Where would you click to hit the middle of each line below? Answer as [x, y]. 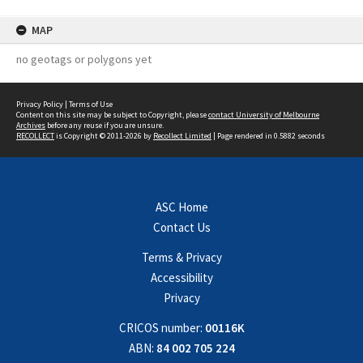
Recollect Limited [182, 136]
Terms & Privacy [181, 257]
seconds [310, 136]
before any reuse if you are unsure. [105, 125]
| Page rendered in [243, 136]
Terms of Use [91, 104]
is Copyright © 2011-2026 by [104, 136]
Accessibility [181, 278]
